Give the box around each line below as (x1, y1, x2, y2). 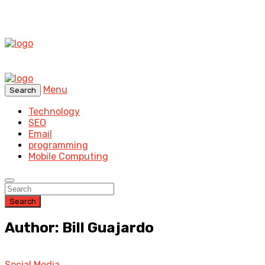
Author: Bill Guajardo (5, 219, 154, 236)
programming (28, 140, 88, 151)
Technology (28, 106, 80, 117)
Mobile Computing (28, 151, 108, 162)
